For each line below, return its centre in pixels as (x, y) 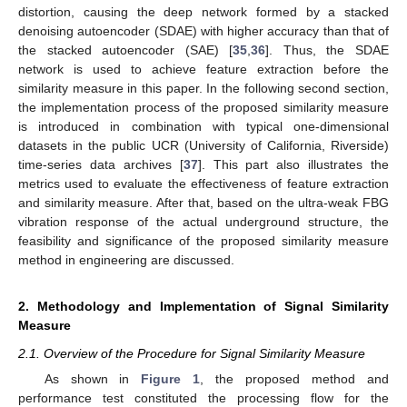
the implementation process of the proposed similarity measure (203, 107)
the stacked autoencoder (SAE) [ (126, 50)
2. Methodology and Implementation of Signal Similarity (203, 306)
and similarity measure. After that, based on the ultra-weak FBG (203, 202)
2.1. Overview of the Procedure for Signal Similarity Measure (192, 353)
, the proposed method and (295, 379)
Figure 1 (171, 379)
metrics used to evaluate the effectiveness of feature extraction (203, 183)
